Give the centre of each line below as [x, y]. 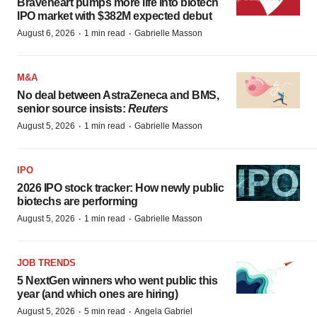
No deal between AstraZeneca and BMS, [118, 95]
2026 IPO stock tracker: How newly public [120, 188]
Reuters [148, 109]
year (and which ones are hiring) [97, 294]
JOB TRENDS [46, 263]
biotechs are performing [77, 201]
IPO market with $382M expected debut [114, 16]
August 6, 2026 [46, 33]
